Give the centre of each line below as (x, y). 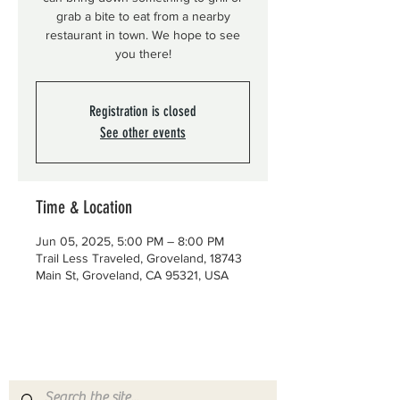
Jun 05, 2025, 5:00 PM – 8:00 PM (130, 241)
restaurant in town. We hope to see (143, 35)
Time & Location (84, 207)
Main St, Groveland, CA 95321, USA (132, 275)
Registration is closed (143, 111)
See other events (143, 133)
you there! (143, 54)
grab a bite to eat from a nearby (143, 16)
